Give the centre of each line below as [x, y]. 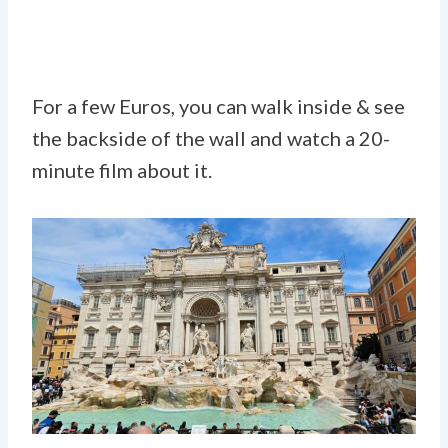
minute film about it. [122, 169]
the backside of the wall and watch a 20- [211, 137]
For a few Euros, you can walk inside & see [218, 105]
